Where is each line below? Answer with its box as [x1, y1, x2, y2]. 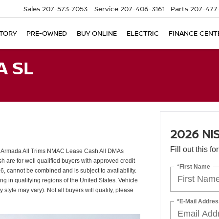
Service [94, 4, 118, 14]
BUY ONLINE [77, 28, 117, 38]
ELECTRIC [127, 28, 159, 38]
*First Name [176, 163, 210, 170]
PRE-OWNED [26, 28, 67, 38]
